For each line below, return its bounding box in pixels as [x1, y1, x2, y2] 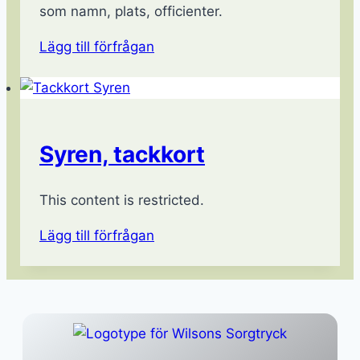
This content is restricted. [39, 191, 204, 208]
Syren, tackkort [39, 140, 205, 168]
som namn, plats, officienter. [39, 3, 223, 20]
